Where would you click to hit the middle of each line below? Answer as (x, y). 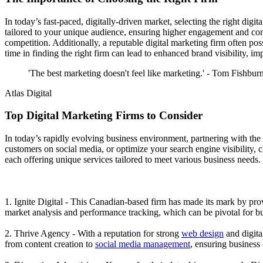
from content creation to (50, 244)
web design (203, 233)
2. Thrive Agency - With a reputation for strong (93, 233)
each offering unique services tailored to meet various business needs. (133, 159)
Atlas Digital (28, 93)
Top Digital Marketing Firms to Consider (104, 116)
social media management (143, 244)
